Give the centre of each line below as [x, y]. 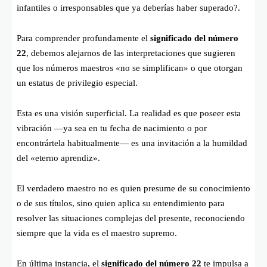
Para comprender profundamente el [83, 38]
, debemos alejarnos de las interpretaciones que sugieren [131, 53]
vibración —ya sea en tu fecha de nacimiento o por [112, 128]
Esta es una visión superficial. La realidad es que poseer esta [129, 113]
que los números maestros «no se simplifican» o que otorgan [130, 68]
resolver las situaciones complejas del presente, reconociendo [131, 218]
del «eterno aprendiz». [58, 158]
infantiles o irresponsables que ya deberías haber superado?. [128, 7]
